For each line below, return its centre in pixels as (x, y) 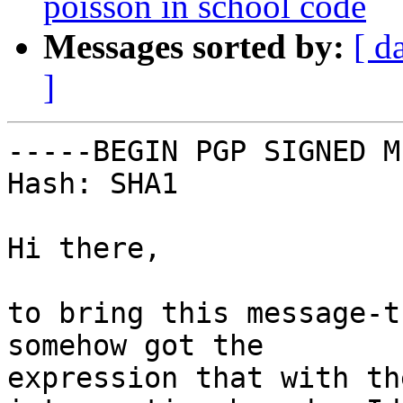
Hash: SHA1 (93, 184)
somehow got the (135, 346)
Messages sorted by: (194, 47)
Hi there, (84, 249)
